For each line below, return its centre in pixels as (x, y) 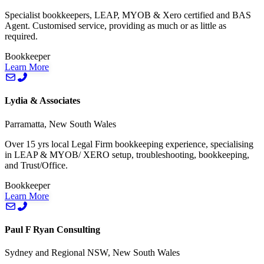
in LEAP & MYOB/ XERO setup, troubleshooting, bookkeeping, (127, 154)
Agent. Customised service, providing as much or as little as (115, 26)
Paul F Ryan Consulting (52, 229)
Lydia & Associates (42, 101)
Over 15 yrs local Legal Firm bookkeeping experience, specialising (129, 144)
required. (21, 37)
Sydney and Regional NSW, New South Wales (92, 253)
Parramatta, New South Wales (60, 124)
